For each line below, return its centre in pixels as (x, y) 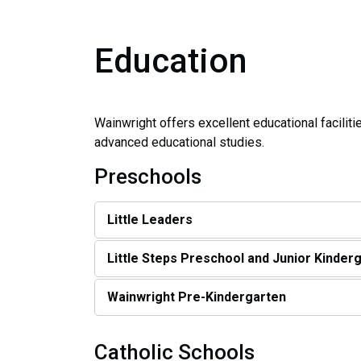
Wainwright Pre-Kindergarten (198, 297)
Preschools (148, 176)
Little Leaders (150, 219)
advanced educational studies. (179, 142)
